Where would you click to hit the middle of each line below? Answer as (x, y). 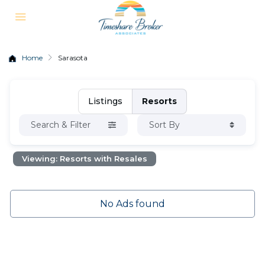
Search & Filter (61, 125)
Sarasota (73, 58)
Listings (105, 101)
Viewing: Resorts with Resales (85, 159)
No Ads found (132, 204)
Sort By (164, 125)
